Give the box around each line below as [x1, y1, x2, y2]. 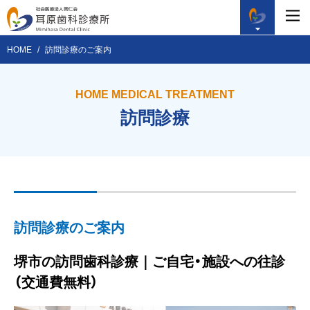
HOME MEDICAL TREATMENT [75, 85, 235, 102]
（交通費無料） [14, 271, 98, 291]
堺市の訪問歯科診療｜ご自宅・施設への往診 [14, 250, 285, 271]
